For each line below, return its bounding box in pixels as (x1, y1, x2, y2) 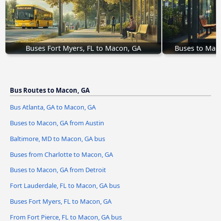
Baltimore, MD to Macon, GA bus (10, 134, 105, 143)
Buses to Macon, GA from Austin (10, 118, 104, 127)
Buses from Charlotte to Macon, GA (10, 149, 113, 159)
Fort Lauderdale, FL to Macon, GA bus (10, 181, 120, 190)
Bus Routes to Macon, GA (10, 85, 90, 95)
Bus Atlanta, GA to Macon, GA (10, 102, 96, 111)
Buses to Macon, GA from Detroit (10, 165, 106, 175)
